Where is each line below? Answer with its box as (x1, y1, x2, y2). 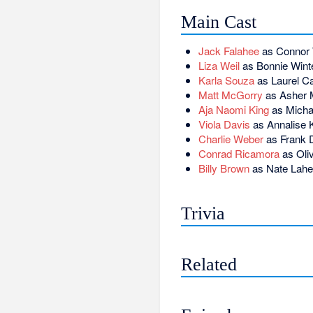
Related (181, 254, 238, 275)
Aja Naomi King (198, 102, 269, 117)
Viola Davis (198, 117, 250, 132)
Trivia (181, 203, 226, 224)
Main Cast (181, 11, 257, 32)
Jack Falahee (198, 43, 259, 59)
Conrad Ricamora (198, 146, 279, 161)
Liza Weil (198, 58, 240, 73)
